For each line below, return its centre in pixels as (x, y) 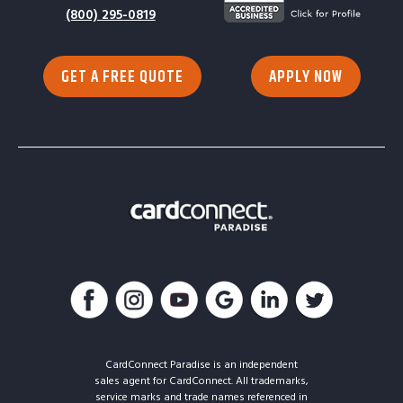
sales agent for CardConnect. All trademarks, (201, 381)
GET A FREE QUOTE (122, 77)
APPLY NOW (305, 77)
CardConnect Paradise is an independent (201, 364)
